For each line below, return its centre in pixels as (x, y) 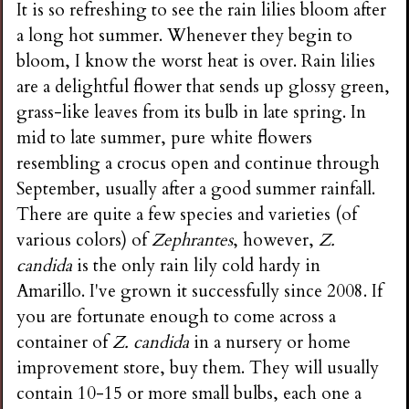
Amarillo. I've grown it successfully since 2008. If (200, 291)
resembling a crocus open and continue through (199, 163)
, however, (276, 240)
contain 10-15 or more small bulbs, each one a (189, 393)
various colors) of (84, 240)
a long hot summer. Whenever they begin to (185, 35)
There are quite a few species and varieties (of (187, 214)
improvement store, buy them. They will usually (198, 367)
